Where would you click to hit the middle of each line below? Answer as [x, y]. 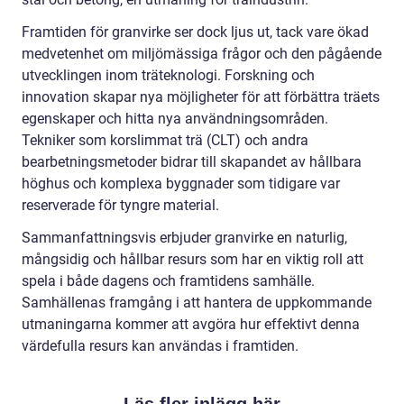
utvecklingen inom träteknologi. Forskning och [168, 75]
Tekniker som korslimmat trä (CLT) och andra [165, 140]
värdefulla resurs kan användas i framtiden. [160, 345]
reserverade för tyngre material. [120, 205]
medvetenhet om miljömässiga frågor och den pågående [202, 53]
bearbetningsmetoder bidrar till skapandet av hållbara [192, 161]
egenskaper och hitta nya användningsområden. [175, 118]
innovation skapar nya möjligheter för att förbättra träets [201, 96]
